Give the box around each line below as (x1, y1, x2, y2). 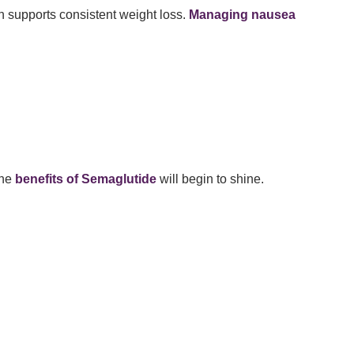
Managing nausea (189, 8, 296, 22)
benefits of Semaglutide (15, 172, 156, 186)
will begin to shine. (156, 172, 264, 186)
